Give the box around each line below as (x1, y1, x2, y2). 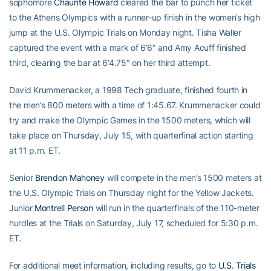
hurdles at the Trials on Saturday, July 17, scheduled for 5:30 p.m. (9, 218, 258, 228)
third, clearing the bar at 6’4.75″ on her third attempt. (9, 57, 211, 68)
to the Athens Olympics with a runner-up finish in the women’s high (9, 12, 260, 22)
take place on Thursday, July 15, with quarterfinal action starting (9, 130, 253, 140)
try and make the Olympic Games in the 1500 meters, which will (9, 115, 250, 125)
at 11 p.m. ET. (9, 145, 61, 155)
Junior (9, 203, 35, 213)
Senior (9, 172, 36, 183)
